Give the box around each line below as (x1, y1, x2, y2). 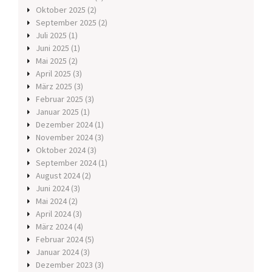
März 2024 (36, 221, 72, 233)
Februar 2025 (36, 93, 83, 105)
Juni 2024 (36, 183, 69, 194)
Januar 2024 (36, 246, 79, 258)
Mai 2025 (36, 55, 67, 67)
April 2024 (36, 208, 71, 220)
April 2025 (36, 68, 71, 80)
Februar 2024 (36, 234, 83, 245)
